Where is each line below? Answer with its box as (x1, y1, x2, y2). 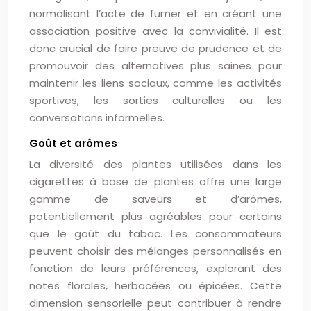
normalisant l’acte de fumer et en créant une (29, 6, 282, 21)
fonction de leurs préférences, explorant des (29, 261, 282, 276)
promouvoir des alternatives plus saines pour (29, 58, 282, 73)
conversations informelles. (29, 110, 165, 125)
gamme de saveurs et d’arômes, (29, 192, 282, 206)
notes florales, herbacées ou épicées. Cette (29, 278, 282, 293)
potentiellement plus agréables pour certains (29, 209, 282, 224)
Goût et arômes (29, 136, 117, 151)
